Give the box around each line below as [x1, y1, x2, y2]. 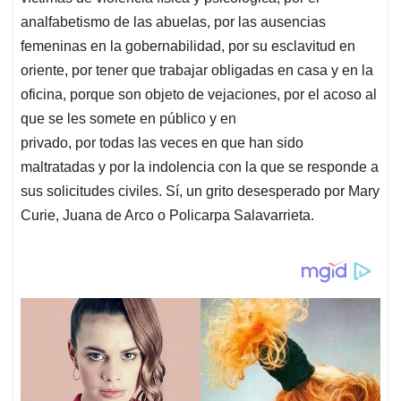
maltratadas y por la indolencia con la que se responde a [21, 159, 379, 175]
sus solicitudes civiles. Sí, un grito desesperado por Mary [21, 183, 380, 200]
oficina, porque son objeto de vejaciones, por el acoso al [21, 87, 377, 103]
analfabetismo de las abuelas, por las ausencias [21, 14, 326, 30]
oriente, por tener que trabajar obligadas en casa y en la [21, 63, 373, 79]
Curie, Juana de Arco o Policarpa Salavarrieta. [21, 208, 314, 224]
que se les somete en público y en [21, 111, 236, 127]
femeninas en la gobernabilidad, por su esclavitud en [21, 38, 355, 55]
